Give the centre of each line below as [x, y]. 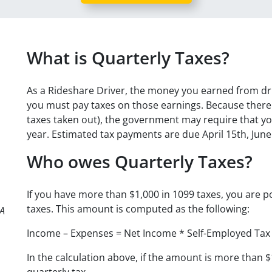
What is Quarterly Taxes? [128, 57]
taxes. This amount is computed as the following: [138, 209]
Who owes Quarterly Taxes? [139, 161]
